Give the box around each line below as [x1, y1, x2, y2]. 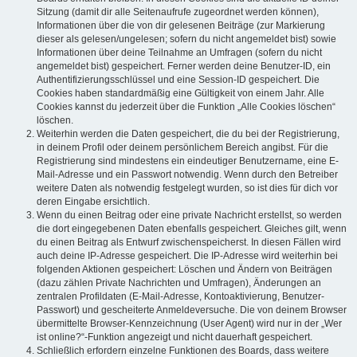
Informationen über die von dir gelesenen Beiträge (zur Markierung [37, 20, 325, 32]
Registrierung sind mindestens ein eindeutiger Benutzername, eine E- [37, 155, 339, 167]
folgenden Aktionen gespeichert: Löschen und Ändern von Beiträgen [37, 264, 332, 276]
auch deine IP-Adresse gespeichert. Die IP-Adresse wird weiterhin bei [37, 250, 338, 262]
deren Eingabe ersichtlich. [37, 196, 150, 208]
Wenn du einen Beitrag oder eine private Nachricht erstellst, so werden [37, 210, 342, 222]
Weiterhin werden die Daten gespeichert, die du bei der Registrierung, [37, 128, 339, 140]
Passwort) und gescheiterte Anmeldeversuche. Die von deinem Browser [37, 304, 347, 316]
